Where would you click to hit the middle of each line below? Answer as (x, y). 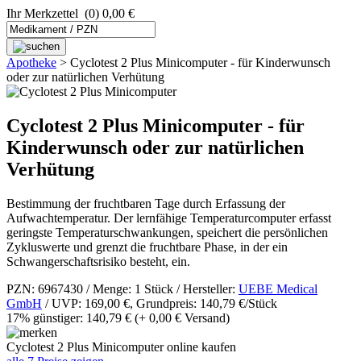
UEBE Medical (278, 288)
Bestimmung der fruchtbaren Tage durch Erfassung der (146, 203)
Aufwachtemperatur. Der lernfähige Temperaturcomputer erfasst (169, 218)
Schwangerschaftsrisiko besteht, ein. (98, 261)
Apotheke (31, 62)
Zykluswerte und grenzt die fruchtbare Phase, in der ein (147, 247)
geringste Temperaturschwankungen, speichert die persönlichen (167, 232)
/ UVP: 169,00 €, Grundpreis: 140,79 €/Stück (160, 303)
